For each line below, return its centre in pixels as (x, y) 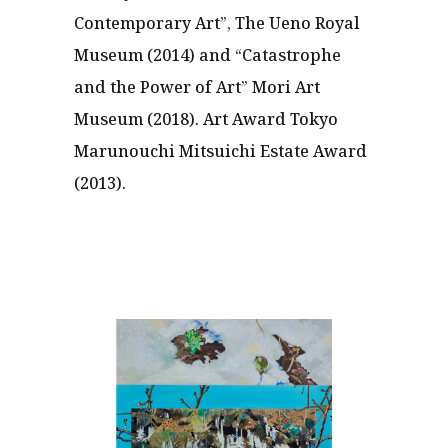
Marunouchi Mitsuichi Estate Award (220, 151)
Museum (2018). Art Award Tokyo (206, 119)
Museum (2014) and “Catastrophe (207, 55)
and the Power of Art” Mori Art (197, 87)
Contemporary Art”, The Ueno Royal (217, 23)
